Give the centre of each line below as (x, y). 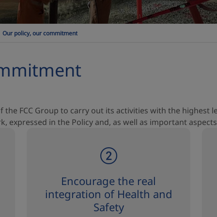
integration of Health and (108, 194)
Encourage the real (108, 181)
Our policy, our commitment (40, 33)
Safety (108, 207)
